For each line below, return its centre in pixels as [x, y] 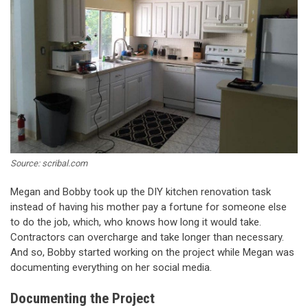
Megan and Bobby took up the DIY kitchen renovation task [141, 191]
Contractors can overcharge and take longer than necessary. [147, 237]
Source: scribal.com [49, 163]
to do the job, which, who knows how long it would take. [136, 222]
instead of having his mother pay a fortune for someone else [148, 207]
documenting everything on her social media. [111, 267]
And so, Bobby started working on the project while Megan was [152, 252]
